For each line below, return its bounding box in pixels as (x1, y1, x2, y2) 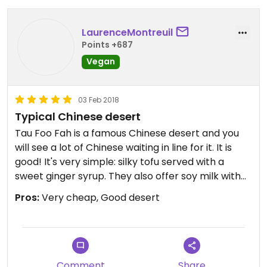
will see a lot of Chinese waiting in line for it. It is (15, 141, 232, 154)
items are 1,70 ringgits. (15, 198, 117, 212)
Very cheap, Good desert (39, 191, 160, 204)
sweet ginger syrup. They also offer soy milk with (15, 169, 241, 183)
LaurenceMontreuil (82, 25, 173, 39)
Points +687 (82, 38, 133, 51)
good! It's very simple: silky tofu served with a (15, 155, 224, 169)
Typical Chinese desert (15, 109, 141, 124)
